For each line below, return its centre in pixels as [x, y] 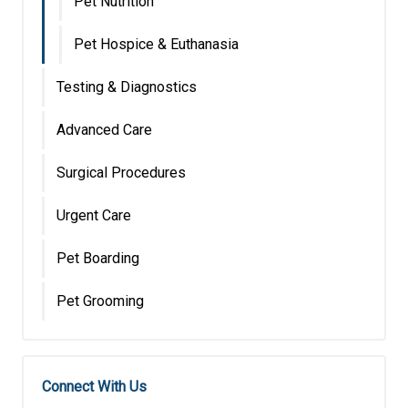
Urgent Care [94, 215]
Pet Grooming [100, 301]
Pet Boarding [98, 258]
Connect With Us [94, 386]
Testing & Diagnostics [127, 87]
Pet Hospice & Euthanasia [156, 44]
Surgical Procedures [121, 172]
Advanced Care [104, 129]
